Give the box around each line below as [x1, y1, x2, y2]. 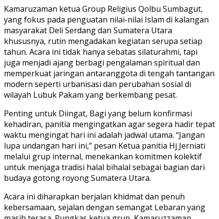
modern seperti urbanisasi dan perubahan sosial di [4, 79, 191, 90]
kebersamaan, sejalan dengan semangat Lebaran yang [4, 202, 205, 213]
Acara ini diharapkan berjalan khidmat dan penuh [4, 191, 185, 202]
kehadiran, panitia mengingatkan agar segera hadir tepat [4, 119, 215, 130]
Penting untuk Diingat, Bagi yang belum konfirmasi [4, 108, 192, 119]
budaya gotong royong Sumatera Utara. [4, 173, 151, 184]
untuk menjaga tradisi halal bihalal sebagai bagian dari [4, 162, 205, 173]
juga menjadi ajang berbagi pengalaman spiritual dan [4, 57, 200, 68]
